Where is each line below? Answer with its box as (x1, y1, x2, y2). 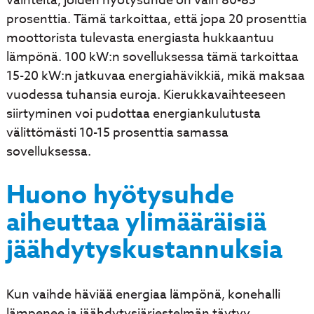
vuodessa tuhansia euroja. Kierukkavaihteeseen (6, 85, 286, 104)
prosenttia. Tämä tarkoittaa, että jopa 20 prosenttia (6, 9, 307, 29)
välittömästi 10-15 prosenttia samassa (6, 123, 228, 142)
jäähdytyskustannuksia (6, 231, 282, 269)
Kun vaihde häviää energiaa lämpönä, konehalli (6, 285, 280, 304)
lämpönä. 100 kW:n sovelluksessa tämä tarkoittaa (6, 47, 299, 67)
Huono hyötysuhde (6, 176, 234, 214)
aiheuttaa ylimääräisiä (6, 203, 266, 242)
